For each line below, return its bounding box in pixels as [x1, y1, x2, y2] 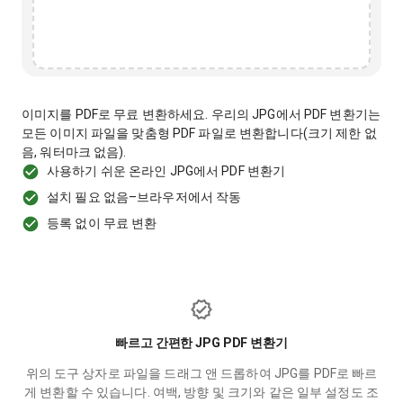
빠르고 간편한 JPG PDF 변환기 [115, 336, 288, 350]
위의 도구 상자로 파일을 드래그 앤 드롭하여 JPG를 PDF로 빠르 [25, 366, 378, 381]
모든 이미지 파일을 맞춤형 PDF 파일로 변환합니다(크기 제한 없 [22, 126, 377, 140]
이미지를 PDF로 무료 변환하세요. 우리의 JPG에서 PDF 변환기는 [22, 107, 381, 121]
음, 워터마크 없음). [22, 145, 127, 159]
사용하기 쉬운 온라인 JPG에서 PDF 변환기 [47, 164, 286, 178]
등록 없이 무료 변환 [47, 216, 157, 230]
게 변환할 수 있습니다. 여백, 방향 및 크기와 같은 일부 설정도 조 [24, 385, 379, 399]
